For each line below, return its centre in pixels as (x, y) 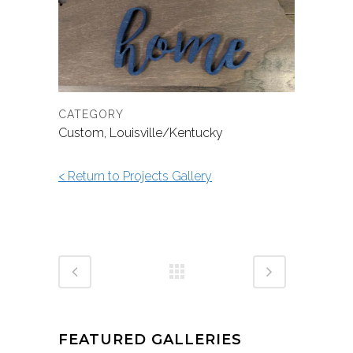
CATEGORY (91, 115)
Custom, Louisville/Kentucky (141, 133)
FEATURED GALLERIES (150, 340)
